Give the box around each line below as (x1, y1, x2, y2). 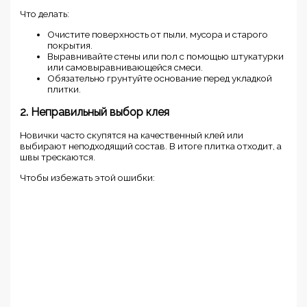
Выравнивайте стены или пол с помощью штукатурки (47, 51, 284, 62)
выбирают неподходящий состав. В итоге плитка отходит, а (20, 140, 282, 152)
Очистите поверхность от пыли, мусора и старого (47, 29, 269, 40)
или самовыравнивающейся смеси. (47, 62, 204, 73)
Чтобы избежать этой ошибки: (20, 171, 156, 183)
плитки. (47, 84, 82, 95)
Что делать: (20, 8, 70, 20)
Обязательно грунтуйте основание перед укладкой (47, 73, 273, 84)
